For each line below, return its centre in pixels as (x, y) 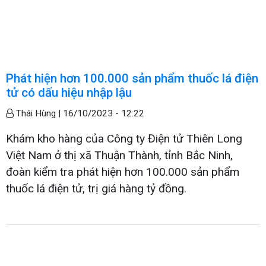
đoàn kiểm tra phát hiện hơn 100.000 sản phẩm (123, 172)
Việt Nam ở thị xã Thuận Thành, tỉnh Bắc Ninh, (119, 155)
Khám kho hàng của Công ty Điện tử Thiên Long (124, 138)
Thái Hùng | (38, 113)
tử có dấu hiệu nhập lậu (69, 92)
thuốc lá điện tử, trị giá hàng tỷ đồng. (96, 188)
